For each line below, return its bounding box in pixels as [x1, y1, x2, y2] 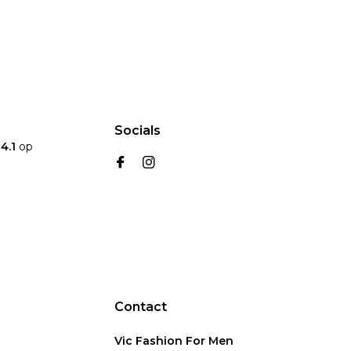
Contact [114, 299, 167, 315]
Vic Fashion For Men [114, 334, 233, 349]
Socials [114, 123, 161, 139]
